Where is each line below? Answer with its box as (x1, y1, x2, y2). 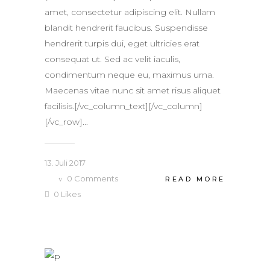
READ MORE (165, 174, 225, 183)
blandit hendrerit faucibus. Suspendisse (45, 22, 208, 34)
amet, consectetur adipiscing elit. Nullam (45, 7, 215, 18)
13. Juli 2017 (45, 158, 86, 168)
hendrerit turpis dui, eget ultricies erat (45, 38, 199, 49)
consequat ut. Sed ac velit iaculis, (45, 54, 180, 65)
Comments (72, 174, 118, 184)
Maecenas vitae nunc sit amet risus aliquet (45, 85, 221, 96)
